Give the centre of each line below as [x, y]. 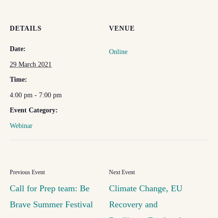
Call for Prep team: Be [50, 188]
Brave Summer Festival [51, 204]
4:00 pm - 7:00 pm [36, 95]
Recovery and [133, 204]
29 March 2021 [31, 64]
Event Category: [34, 110]
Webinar [21, 126]
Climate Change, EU [146, 188]
